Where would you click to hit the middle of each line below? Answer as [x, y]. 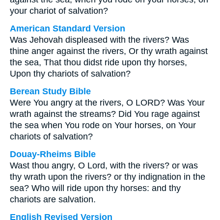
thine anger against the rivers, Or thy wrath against [109, 51]
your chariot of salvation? [59, 11]
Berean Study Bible [50, 91]
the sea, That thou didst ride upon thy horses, [98, 62]
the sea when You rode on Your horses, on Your [103, 125]
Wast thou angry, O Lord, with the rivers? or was [104, 165]
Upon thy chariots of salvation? [70, 74]
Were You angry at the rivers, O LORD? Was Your [107, 103]
